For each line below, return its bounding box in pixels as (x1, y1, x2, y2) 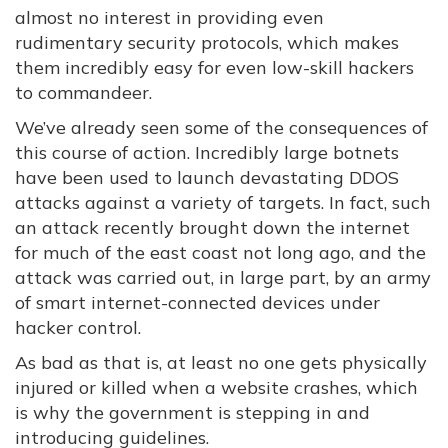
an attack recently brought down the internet (15, 216, 410, 239)
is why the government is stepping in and (15, 401, 370, 424)
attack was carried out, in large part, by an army (15, 266, 431, 289)
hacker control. (15, 316, 141, 339)
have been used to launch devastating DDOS (15, 166, 399, 189)
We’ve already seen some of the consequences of (15, 116, 428, 139)
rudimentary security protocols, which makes (15, 31, 399, 54)
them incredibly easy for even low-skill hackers (15, 56, 414, 79)
